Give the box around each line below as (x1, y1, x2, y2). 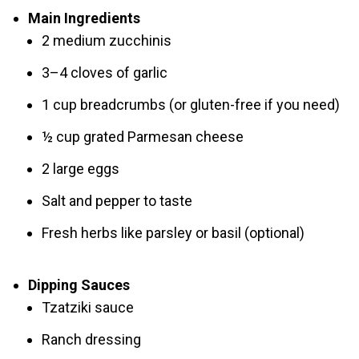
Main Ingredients (27, 10, 140, 26)
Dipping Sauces (27, 276, 130, 293)
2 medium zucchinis (41, 32, 171, 49)
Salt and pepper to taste (41, 192, 192, 209)
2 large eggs (41, 160, 119, 177)
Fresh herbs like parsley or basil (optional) (41, 224, 305, 241)
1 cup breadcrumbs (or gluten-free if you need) (41, 96, 340, 113)
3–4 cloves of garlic (41, 64, 167, 81)
